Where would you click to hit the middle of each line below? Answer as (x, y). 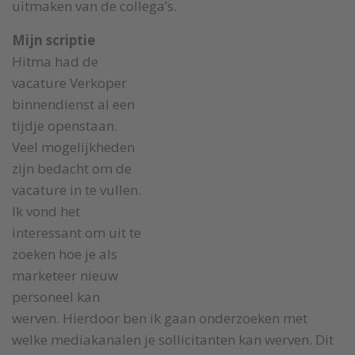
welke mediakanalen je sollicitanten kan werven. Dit (173, 339)
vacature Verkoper (69, 82)
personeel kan (56, 296)
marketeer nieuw (65, 275)
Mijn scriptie (53, 40)
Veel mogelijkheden (73, 147)
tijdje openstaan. (65, 125)
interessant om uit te (76, 232)
